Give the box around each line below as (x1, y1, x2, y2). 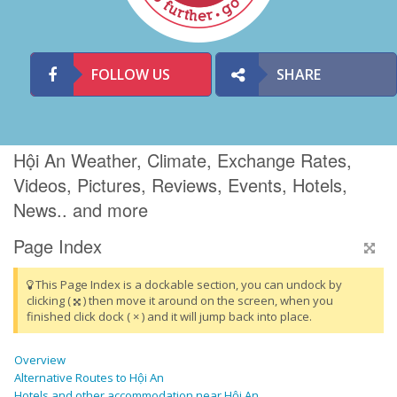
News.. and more (13, 197, 148, 223)
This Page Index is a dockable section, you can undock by (33, 276, 342, 293)
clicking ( (27, 292, 74, 309)
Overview (14, 352, 66, 369)
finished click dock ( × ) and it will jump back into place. (27, 308, 312, 325)
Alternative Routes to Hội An (14, 370, 164, 386)
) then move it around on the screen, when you (81, 292, 333, 309)
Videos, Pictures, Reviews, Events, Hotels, (13, 172, 347, 198)
